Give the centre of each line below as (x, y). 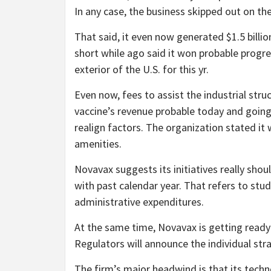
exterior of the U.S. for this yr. (142, 69)
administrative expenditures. (139, 201)
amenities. (98, 143)
